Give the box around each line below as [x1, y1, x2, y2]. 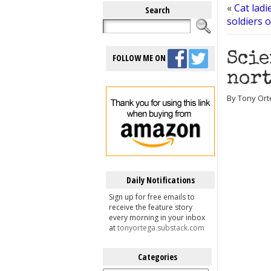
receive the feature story [109, 202, 192, 212]
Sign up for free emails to [109, 192, 195, 202]
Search [145, 4, 170, 16]
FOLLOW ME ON [113, 51, 168, 64]
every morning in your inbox [109, 212, 205, 223]
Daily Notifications [126, 174, 195, 186]
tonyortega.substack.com [117, 223, 204, 233]
